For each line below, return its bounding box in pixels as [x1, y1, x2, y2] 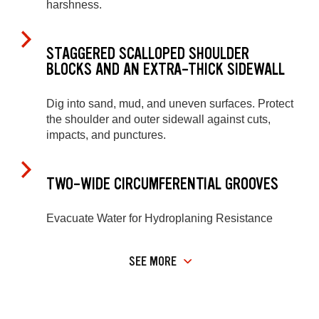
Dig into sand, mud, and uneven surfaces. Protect [46, 98, 293, 110]
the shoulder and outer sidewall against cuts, [46, 113, 271, 126]
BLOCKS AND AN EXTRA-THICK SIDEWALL [46, 58, 285, 80]
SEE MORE [129, 252, 177, 270]
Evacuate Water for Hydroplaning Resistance [46, 212, 273, 225]
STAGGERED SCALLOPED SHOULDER [46, 43, 249, 64]
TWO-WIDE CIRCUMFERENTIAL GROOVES [46, 173, 278, 194]
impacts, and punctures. [46, 129, 166, 142]
